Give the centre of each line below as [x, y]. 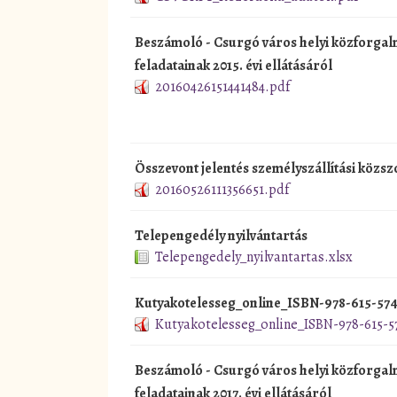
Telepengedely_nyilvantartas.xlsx [254, 257]
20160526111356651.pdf [222, 189]
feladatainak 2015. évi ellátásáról [234, 65]
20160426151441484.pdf [222, 86]
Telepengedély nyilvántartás [221, 235]
